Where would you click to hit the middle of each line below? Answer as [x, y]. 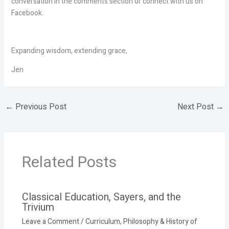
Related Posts [69, 163]
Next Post [197, 107]
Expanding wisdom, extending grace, [69, 51]
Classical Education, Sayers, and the [101, 197]
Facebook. [27, 13]
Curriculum [102, 222]
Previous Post [40, 107]
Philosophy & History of [160, 222]
